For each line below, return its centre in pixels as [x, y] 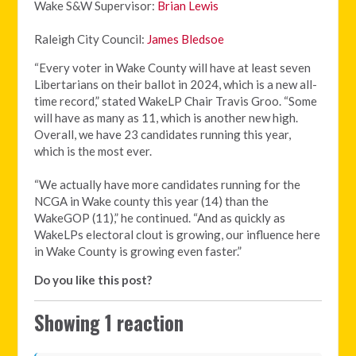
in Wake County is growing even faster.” [138, 252]
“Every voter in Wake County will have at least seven [173, 68]
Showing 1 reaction [109, 323]
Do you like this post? [93, 280]
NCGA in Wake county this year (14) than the [152, 201]
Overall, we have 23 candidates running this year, [163, 135]
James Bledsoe [186, 39]
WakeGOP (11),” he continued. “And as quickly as [160, 218]
